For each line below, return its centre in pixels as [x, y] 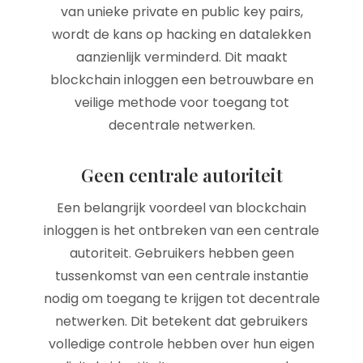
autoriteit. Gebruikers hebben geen [181, 253]
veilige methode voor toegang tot [181, 102]
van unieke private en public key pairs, [181, 12]
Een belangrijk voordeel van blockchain [181, 208]
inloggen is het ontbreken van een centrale [181, 231]
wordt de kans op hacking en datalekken [181, 34]
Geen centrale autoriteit [181, 175]
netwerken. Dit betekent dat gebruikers [181, 321]
